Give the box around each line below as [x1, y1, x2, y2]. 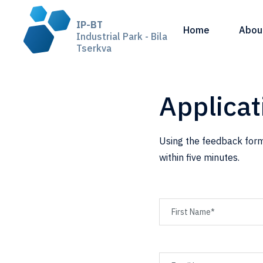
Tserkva [76, 42, 112, 54]
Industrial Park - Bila [76, 31, 168, 42]
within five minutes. [159, 151, 240, 163]
